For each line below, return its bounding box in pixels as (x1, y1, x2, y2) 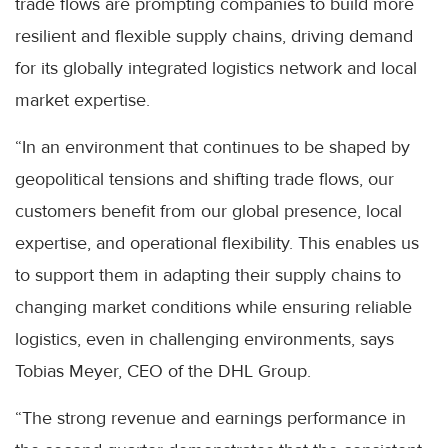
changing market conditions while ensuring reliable (15, 296, 412, 319)
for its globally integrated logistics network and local (15, 57, 417, 80)
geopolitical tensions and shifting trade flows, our (15, 168, 394, 191)
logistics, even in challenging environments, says (15, 328, 394, 351)
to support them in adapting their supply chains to (15, 264, 401, 287)
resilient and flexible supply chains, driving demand (15, 25, 413, 48)
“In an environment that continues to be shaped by (15, 136, 410, 159)
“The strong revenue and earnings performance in (15, 407, 406, 430)
